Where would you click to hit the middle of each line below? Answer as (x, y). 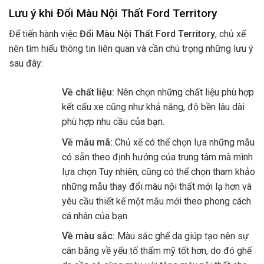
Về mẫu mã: (88, 142)
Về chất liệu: (88, 92)
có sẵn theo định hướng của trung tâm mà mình (157, 157)
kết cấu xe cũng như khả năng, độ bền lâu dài (153, 107)
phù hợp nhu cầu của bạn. (113, 121)
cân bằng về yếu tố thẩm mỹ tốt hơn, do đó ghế (156, 251)
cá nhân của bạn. (95, 216)
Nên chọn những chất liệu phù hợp (184, 92)
